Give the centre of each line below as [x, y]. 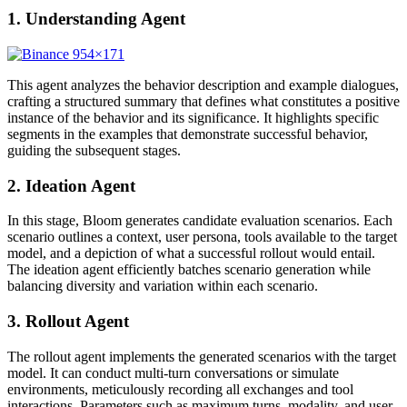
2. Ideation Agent [71, 185]
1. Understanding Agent [96, 19]
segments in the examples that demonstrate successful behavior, [188, 134]
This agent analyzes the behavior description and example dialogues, [203, 84]
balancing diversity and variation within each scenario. [163, 286]
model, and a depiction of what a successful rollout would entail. [191, 253]
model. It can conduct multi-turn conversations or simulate [173, 372]
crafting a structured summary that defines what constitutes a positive [203, 101]
